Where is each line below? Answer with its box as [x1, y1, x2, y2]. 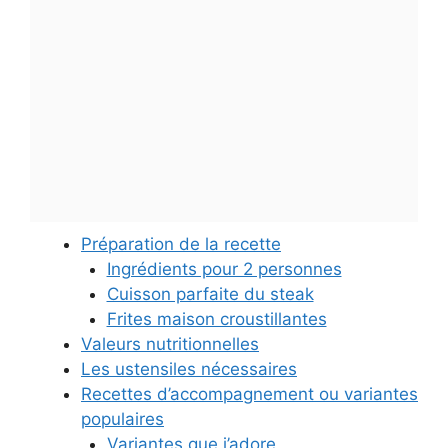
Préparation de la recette [81, 233, 281, 254]
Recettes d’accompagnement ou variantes [81, 383, 418, 404]
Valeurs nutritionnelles [81, 333, 259, 354]
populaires [81, 408, 164, 429]
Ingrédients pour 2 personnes [106, 258, 342, 279]
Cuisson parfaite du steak [106, 283, 314, 304]
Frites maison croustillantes [106, 308, 327, 329]
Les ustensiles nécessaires [81, 358, 297, 379]
